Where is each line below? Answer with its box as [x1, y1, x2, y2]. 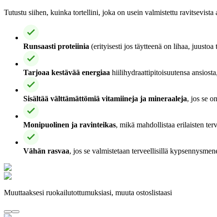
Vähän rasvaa [23, 146, 69, 155]
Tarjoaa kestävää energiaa [23, 68, 110, 77]
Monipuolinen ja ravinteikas [23, 120, 116, 129]
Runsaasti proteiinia [23, 42, 89, 50]
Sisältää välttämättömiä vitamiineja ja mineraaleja [23, 94, 187, 103]
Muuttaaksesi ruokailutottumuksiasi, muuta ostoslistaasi [4, 188, 172, 197]
